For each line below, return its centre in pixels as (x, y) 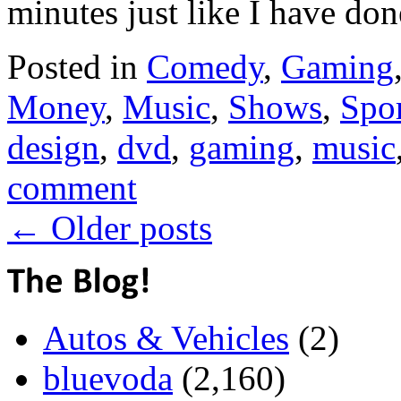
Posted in (73, 66)
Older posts (127, 227)
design (53, 147)
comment (72, 187)
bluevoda (108, 378)
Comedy (205, 66)
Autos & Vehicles (166, 337)
